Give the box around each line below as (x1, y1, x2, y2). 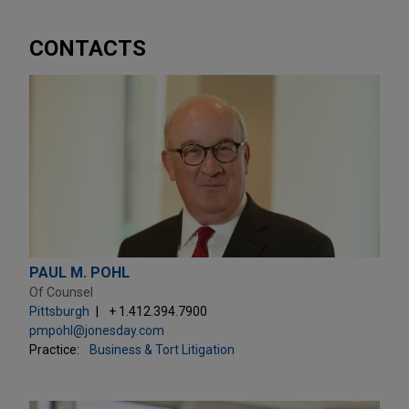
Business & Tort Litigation (89, 341, 235, 357)
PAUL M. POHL (29, 263, 130, 281)
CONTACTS (29, 35, 146, 61)
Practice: (29, 341, 79, 357)
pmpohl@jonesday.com (29, 322, 164, 338)
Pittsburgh (29, 303, 89, 319)
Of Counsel (29, 284, 93, 299)
